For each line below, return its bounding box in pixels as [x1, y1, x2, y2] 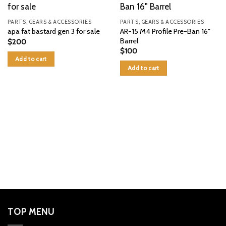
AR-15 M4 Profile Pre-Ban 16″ [120, 26, 210, 36]
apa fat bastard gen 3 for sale [7, 27, 100, 36]
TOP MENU [8, 206, 54, 217]
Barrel [120, 36, 138, 45]
